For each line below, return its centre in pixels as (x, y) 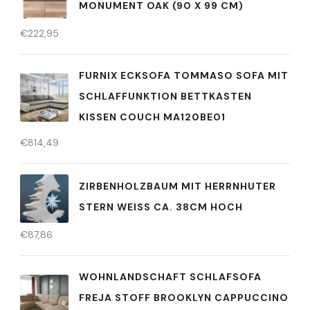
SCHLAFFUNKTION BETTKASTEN (165, 96)
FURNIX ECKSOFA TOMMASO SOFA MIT (184, 75)
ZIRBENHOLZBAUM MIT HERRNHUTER (177, 186)
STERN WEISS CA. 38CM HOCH (157, 207)
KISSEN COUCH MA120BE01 (152, 117)
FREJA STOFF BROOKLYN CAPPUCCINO (184, 297)
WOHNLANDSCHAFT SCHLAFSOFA (170, 276)
